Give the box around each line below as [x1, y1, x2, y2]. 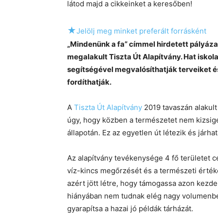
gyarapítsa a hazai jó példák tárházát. [67, 203, 193, 213]
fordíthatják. [67, 77, 111, 87]
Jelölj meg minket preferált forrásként [76, 26, 206, 36]
